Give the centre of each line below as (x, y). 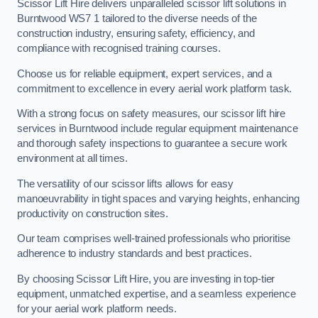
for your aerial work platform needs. (97, 308)
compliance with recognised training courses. (119, 48)
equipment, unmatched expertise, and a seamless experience (157, 294)
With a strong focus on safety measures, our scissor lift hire (152, 114)
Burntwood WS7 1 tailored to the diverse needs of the (137, 18)
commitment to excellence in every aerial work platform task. (155, 88)
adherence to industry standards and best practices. (135, 254)
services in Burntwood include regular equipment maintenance (158, 129)
